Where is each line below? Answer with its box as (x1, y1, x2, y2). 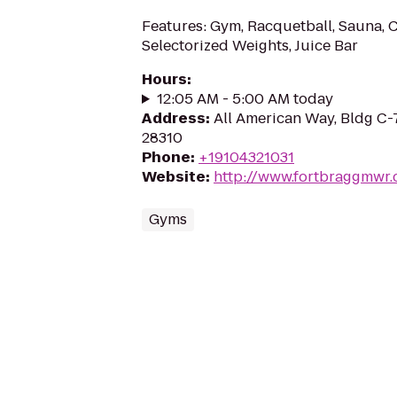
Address (142, 108, 206, 128)
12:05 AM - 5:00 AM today (156, 89, 333, 109)
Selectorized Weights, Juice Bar (142, 35, 358, 56)
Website (142, 167, 206, 187)
